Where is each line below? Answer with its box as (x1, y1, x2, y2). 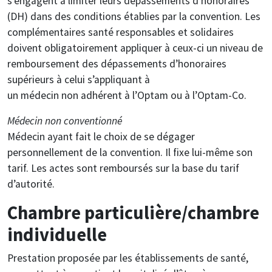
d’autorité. (7, 177, 55, 191)
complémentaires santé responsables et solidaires (7, 25, 234, 39)
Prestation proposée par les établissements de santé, (7, 251, 248, 265)
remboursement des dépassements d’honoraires (7, 56, 226, 70)
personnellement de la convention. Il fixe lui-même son (7, 145, 253, 159)
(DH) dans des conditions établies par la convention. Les (7, 9, 260, 23)
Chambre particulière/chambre (7, 200, 259, 224)
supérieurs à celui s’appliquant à (7, 72, 150, 86)
